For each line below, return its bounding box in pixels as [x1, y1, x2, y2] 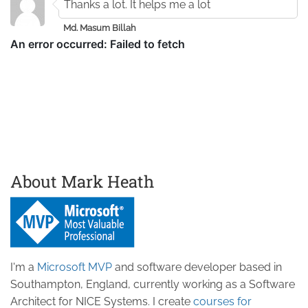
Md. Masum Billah [63, 22, 136, 33]
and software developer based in [112, 260, 282, 274]
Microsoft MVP [37, 260, 112, 274]
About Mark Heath [10, 170, 154, 192]
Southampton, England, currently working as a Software [10, 277, 295, 291]
